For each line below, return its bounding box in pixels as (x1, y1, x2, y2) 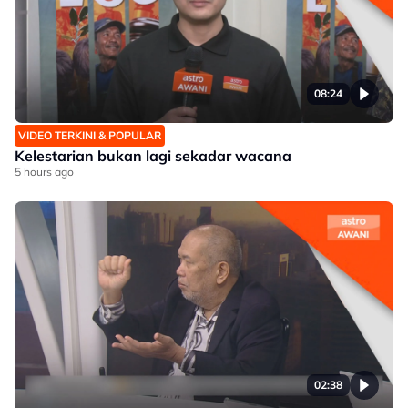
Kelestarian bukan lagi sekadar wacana (15, 147, 291, 165)
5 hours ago (15, 165, 74, 178)
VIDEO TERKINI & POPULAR (18, 128, 161, 142)
